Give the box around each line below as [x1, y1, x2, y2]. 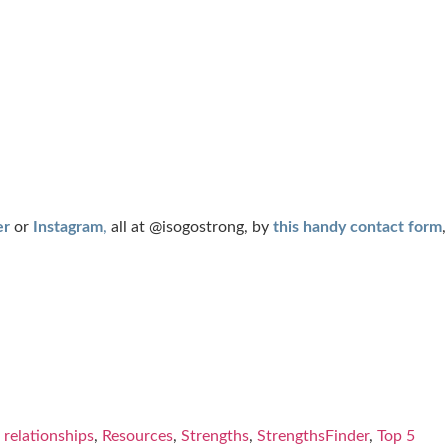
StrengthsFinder [257, 428, 369, 445]
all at [107, 219, 149, 236]
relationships [4, 428, 94, 445]
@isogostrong [149, 219, 244, 236]
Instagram [33, 219, 103, 236]
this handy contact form [273, 219, 442, 236]
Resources [102, 428, 173, 445]
